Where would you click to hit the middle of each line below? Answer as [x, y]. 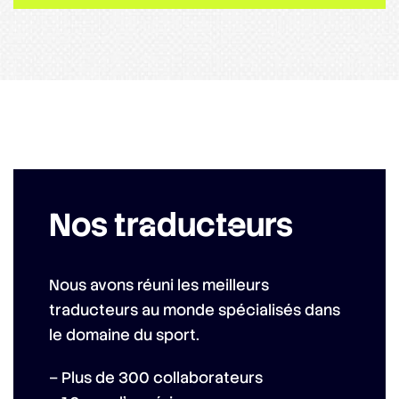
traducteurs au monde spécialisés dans [195, 310]
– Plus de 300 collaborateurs [156, 378]
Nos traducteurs [171, 225]
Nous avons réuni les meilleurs [159, 285]
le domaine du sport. [124, 335]
